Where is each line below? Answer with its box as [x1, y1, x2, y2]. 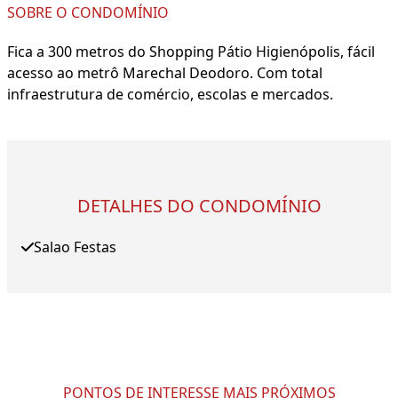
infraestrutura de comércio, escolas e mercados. [7, 84, 333, 105]
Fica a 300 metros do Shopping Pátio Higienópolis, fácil [7, 42, 375, 62]
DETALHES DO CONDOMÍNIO [76, 194, 322, 219]
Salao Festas [34, 237, 116, 258]
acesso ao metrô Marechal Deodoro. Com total [7, 63, 322, 84]
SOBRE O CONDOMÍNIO [7, 3, 169, 23]
